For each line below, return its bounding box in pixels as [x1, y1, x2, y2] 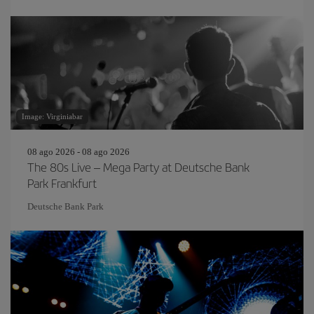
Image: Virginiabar [22, 112, 83, 121]
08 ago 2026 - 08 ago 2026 [27, 146, 130, 157]
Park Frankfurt [27, 175, 97, 191]
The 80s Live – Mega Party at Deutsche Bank [27, 158, 250, 175]
